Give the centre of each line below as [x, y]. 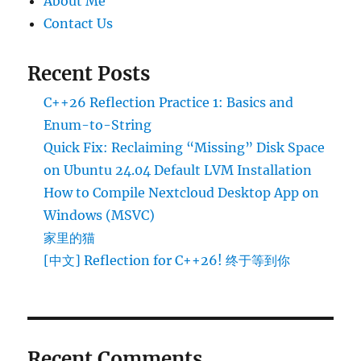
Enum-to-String [98, 125]
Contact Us [79, 24]
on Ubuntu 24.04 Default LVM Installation [178, 170]
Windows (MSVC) [100, 216]
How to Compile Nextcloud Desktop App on [182, 193]
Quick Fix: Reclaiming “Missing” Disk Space [185, 148]
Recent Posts [89, 74]
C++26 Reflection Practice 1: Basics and [169, 103]
